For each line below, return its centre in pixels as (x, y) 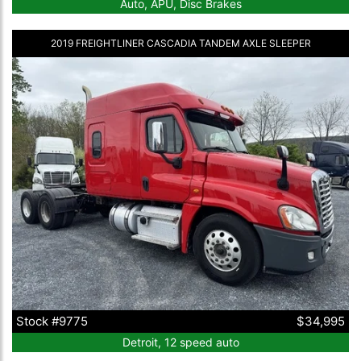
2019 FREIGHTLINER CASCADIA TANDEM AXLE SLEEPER (180, 44)
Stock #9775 (52, 321)
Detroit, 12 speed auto (180, 342)
